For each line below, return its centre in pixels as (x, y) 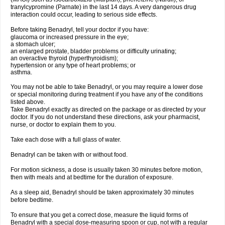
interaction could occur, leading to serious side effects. (84, 15)
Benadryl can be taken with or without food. (69, 155)
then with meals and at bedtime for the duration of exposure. (92, 177)
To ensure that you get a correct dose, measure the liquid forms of (99, 215)
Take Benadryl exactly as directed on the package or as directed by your (108, 109)
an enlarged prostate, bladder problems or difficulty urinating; (93, 51)
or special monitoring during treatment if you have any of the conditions (107, 94)
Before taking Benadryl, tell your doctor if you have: (80, 30)
